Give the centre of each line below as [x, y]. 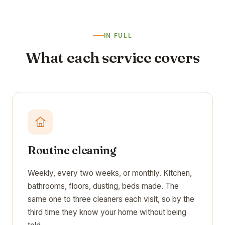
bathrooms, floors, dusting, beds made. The [103, 186]
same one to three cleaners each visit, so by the [111, 199]
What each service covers [113, 57]
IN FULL [118, 35]
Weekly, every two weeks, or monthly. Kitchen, [110, 173]
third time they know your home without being [107, 212]
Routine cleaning [72, 150]
